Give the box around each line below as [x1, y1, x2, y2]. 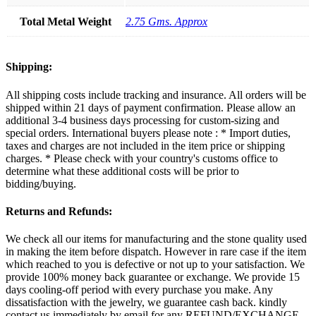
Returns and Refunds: [6, 205, 112, 217]
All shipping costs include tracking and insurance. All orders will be [6, 88, 306, 101]
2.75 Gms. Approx [126, 16, 207, 28]
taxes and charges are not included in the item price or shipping [6, 139, 285, 152]
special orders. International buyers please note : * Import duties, [6, 126, 291, 139]
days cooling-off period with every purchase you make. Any [6, 284, 273, 296]
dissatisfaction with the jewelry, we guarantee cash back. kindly [6, 296, 287, 309]
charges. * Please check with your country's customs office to [6, 152, 278, 164]
